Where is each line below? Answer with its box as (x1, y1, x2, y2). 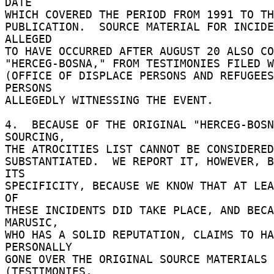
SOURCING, (5, 130, 72, 143)
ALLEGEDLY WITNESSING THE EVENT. (5, 94, 220, 106)
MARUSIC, (5, 216, 65, 229)
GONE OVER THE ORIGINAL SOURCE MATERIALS (5, 253, 267, 265)
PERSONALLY (5, 240, 79, 253)
